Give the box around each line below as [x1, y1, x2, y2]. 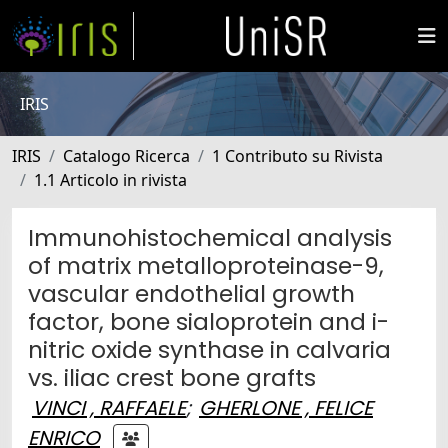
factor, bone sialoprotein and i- [28, 305, 389, 338]
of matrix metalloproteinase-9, [28, 249, 384, 282]
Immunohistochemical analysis [28, 221, 392, 254]
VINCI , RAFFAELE [32, 394, 186, 422]
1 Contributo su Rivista [212, 145, 383, 167]
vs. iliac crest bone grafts [28, 361, 316, 394]
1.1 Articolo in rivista [34, 169, 187, 191]
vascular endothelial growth [28, 277, 355, 310]
